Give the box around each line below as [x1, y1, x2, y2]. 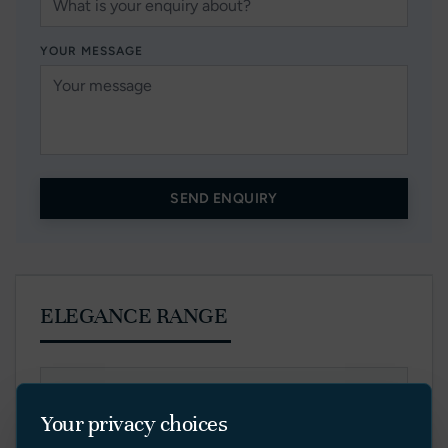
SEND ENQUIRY [170, 190, 278, 207]
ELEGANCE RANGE [40, 302, 228, 329]
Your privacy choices [41, 410, 228, 437]
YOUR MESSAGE [40, 44, 143, 58]
